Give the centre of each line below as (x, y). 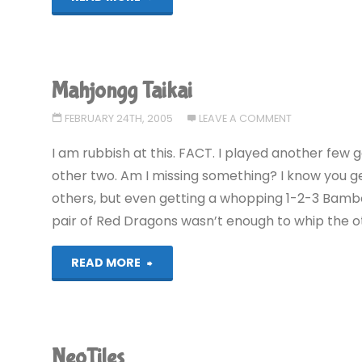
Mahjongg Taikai (122, 91)
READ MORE (106, 263)
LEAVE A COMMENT (246, 119)
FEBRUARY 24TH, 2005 (118, 119)
